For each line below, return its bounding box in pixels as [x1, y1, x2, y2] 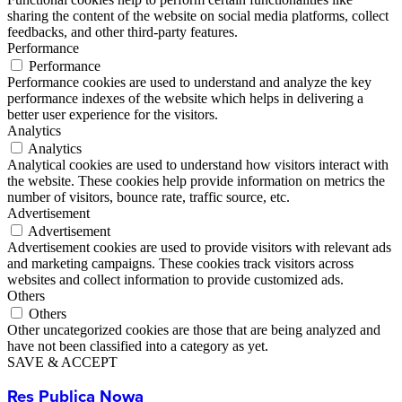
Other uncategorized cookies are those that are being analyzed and [7, 321, 380, 337]
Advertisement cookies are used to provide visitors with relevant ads [7, 239, 391, 255]
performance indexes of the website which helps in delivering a [7, 90, 363, 106]
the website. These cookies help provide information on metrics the [7, 172, 385, 188]
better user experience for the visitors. [7, 106, 218, 122]
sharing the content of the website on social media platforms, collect [7, 7, 389, 23]
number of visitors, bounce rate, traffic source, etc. [7, 188, 290, 205]
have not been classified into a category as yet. [7, 337, 268, 354]
